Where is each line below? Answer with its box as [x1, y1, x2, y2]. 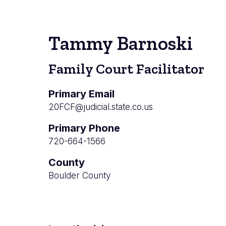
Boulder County [48, 170, 110, 181]
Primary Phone [48, 122, 120, 134]
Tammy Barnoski [48, 31, 193, 55]
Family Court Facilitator [48, 60, 204, 77]
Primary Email [48, 87, 115, 100]
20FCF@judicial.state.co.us [48, 101, 153, 112]
